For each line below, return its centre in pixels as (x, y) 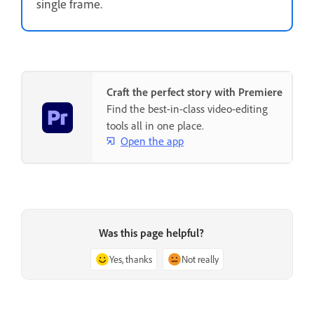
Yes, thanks (131, 259)
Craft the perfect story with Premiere (194, 92)
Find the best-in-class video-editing (187, 109)
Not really (200, 259)
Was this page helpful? (151, 233)
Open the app (152, 141)
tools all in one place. (155, 126)
